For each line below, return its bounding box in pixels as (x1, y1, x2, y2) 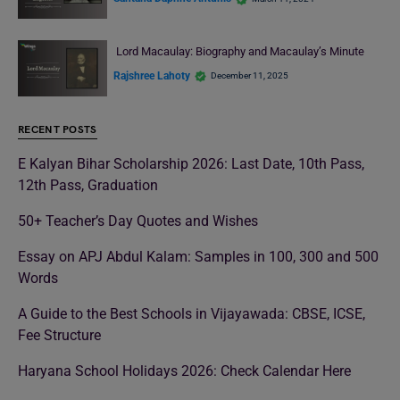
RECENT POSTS (18, 122, 97, 137)
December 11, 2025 (211, 71, 288, 81)
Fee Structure (18, 326, 101, 344)
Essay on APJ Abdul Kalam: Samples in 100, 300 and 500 (18, 247, 379, 265)
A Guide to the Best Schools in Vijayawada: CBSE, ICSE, (18, 304, 365, 322)
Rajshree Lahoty (113, 69, 190, 82)
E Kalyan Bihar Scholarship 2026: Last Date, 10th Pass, (18, 154, 364, 172)
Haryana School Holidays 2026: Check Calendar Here (18, 362, 351, 379)
